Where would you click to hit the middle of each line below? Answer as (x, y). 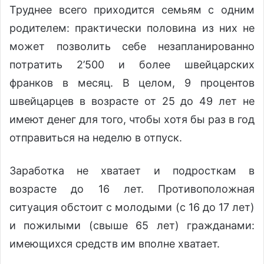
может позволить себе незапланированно (132, 47)
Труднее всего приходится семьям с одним (132, 10)
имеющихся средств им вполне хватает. (115, 244)
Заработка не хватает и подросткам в (132, 171)
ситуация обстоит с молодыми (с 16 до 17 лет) (132, 207)
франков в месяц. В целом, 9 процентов (132, 83)
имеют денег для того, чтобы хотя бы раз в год (132, 120)
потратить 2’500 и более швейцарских (132, 65)
